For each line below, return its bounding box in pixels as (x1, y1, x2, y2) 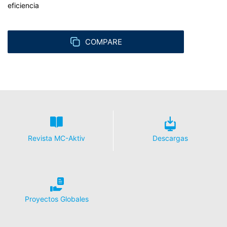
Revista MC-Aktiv (28, 134, 85, 142)
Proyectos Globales (25, 195, 89, 203)
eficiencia (8, 1, 39, 10)
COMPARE (85, 37, 122, 47)
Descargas (153, 134, 188, 142)
